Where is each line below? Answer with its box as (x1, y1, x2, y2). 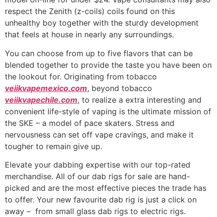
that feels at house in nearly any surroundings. (5, 30, 174, 40)
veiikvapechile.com (5, 94, 77, 105)
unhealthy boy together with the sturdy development (5, 18, 199, 28)
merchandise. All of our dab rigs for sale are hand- (5, 171, 190, 182)
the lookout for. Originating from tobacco (5, 71, 157, 81)
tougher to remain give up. (5, 141, 102, 151)
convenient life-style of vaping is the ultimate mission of (5, 106, 211, 116)
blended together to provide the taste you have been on (5, 60, 212, 70)
